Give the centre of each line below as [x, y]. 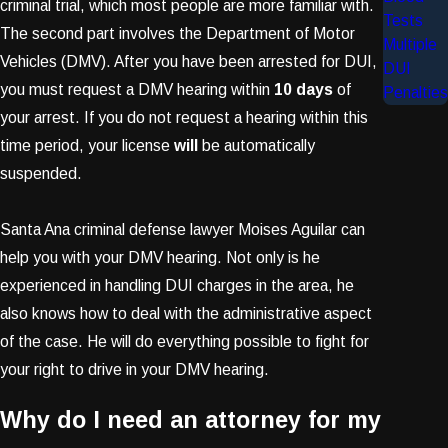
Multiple [410, 45]
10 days [303, 89]
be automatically [256, 145]
